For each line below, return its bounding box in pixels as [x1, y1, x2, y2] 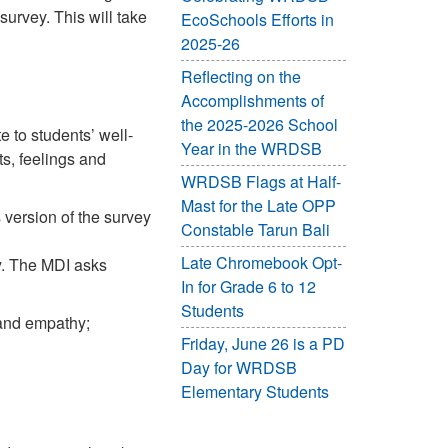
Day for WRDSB [181, 356, 297, 379]
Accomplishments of [181, 89, 324, 112]
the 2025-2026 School [181, 113, 338, 136]
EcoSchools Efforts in [181, 8, 334, 31]
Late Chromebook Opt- [181, 251, 342, 274]
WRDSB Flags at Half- [181, 170, 341, 193]
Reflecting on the [181, 65, 301, 88]
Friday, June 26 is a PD [181, 332, 345, 355]
